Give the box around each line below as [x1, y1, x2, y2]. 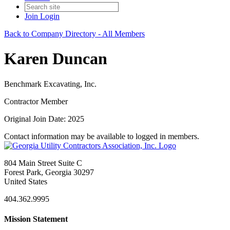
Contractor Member [4, 97, 68, 106]
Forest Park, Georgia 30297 [4, 167, 94, 177]
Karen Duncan [4, 49, 107, 68]
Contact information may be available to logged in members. [4, 131, 199, 141]
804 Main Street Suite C [4, 158, 82, 167]
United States [4, 177, 47, 186]
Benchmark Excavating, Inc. [4, 79, 97, 88]
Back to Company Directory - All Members [4, 29, 145, 38]
